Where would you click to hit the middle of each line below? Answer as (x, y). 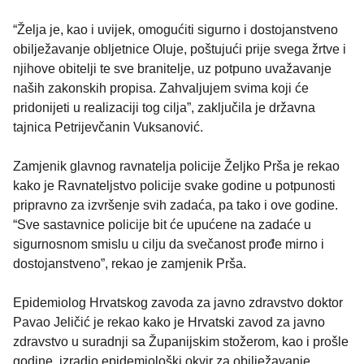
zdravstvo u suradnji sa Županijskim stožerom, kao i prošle (181, 342)
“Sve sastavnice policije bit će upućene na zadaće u (162, 225)
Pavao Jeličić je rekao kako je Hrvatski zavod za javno (169, 323)
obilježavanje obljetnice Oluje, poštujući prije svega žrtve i (180, 50)
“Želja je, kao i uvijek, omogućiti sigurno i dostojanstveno (175, 30)
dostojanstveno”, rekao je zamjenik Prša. (130, 264)
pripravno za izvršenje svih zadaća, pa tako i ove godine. (175, 206)
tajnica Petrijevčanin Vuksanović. (108, 128)
